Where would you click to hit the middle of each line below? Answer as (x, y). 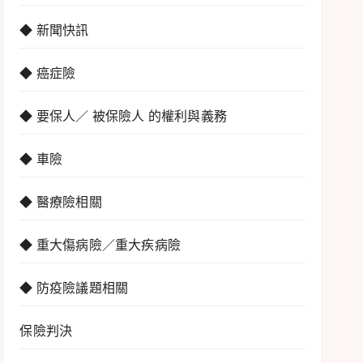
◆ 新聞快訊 (54, 30)
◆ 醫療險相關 (61, 202)
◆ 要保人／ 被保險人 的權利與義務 (123, 116)
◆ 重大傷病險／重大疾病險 (100, 245)
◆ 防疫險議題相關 (74, 288)
